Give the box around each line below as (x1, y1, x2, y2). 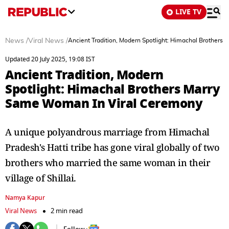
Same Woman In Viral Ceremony (5, 94, 202, 113)
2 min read (51, 206, 83, 216)
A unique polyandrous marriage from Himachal (5, 126, 210, 138)
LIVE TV (175, 7, 201, 17)
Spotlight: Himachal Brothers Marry (5, 80, 220, 99)
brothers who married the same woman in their (5, 156, 210, 169)
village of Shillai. (5, 172, 76, 184)
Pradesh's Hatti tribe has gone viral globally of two (5, 141, 219, 153)
